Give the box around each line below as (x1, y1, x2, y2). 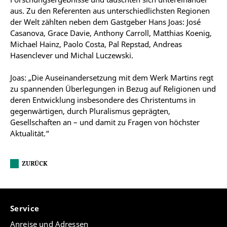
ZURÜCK (22, 159, 48, 168)
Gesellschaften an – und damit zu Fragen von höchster (10, 117, 200, 127)
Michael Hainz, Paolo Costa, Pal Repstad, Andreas (10, 39, 182, 49)
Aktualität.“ (10, 128, 50, 138)
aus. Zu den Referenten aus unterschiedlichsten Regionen (10, 6, 210, 16)
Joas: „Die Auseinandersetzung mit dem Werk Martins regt (10, 72, 213, 83)
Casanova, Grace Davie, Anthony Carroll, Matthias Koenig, (10, 28, 212, 38)
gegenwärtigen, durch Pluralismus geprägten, (10, 106, 170, 116)
